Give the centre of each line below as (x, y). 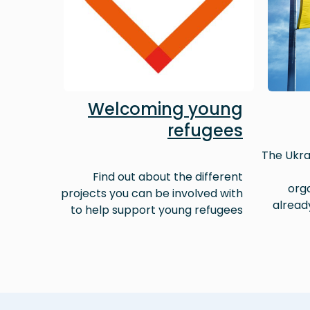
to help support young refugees (157, 210)
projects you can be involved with (152, 194)
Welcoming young (165, 109)
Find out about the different (168, 177)
